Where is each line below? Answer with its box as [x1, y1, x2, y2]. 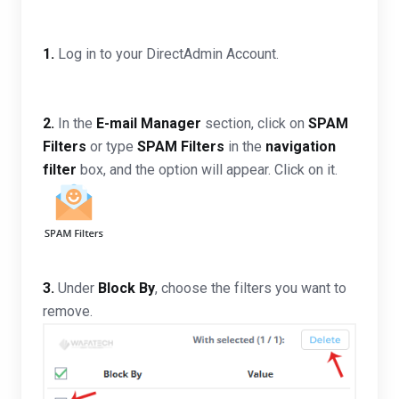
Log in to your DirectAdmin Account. [54, 45, 279, 62]
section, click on [201, 115, 308, 132]
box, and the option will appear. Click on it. [77, 161, 338, 178]
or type [86, 138, 137, 155]
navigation [265, 138, 336, 155]
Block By [98, 280, 155, 297]
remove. [43, 303, 93, 320]
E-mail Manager [96, 115, 201, 132]
